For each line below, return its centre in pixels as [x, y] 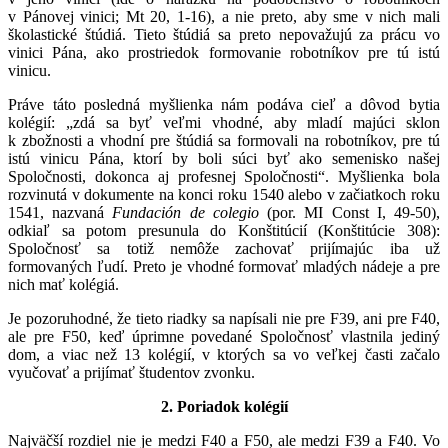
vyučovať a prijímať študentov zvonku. [131, 372]
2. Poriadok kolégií [224, 406]
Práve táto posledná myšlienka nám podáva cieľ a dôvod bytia [224, 104]
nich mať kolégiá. [63, 284]
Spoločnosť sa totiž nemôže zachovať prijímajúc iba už [224, 248]
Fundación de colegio [185, 212]
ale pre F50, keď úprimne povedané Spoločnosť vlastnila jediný [224, 336]
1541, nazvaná [60, 212]
